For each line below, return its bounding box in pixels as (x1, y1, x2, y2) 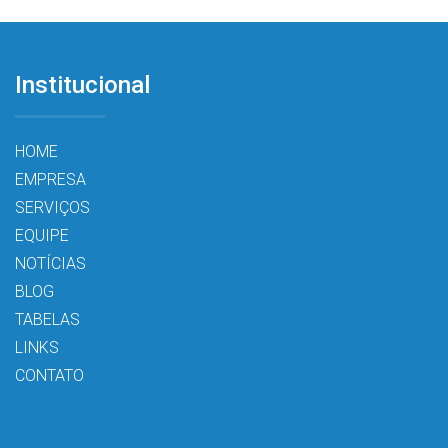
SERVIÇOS (15, 198, 90, 217)
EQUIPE (15, 226, 69, 245)
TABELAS (15, 310, 80, 329)
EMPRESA (15, 170, 86, 189)
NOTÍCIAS (15, 254, 86, 273)
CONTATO (15, 366, 84, 385)
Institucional (15, 71, 150, 99)
